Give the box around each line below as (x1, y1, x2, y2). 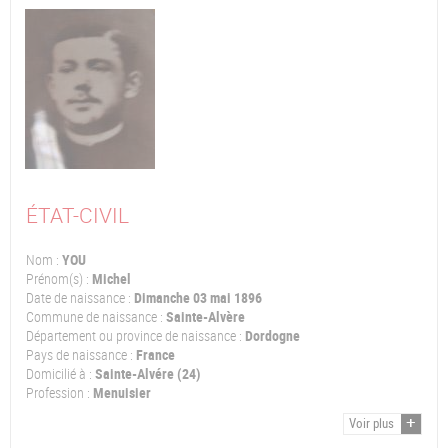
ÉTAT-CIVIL (26, 201, 129, 230)
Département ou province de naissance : (26, 327, 242, 345)
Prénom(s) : (26, 270, 89, 288)
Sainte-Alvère (163, 308, 245, 326)
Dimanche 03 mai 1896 (134, 289, 262, 307)
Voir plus (349, 414, 397, 432)
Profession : (26, 384, 90, 402)
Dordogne (242, 327, 300, 345)
